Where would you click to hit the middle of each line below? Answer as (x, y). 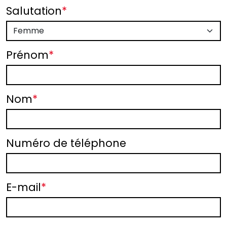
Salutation (34, 11)
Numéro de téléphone (66, 143)
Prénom (27, 55)
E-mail (24, 187)
